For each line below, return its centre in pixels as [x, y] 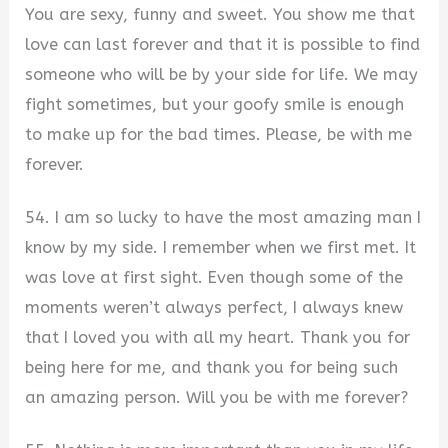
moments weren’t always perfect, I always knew [214, 307]
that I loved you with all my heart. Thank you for [218, 337]
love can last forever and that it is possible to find [223, 45]
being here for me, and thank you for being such [212, 367]
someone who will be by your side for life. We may [222, 75]
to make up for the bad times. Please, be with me [219, 135]
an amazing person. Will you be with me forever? [217, 397]
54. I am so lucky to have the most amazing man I [223, 217]
